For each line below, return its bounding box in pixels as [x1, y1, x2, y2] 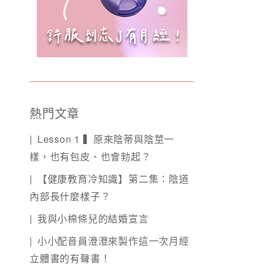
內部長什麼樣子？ [30, 189, 111, 204]
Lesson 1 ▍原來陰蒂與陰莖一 [37, 132, 175, 146]
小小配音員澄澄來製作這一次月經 [37, 234, 189, 248]
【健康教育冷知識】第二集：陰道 [37, 172, 189, 186]
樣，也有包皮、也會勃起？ [30, 149, 151, 164]
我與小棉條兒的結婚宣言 [37, 212, 149, 226]
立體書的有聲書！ [30, 251, 111, 266]
